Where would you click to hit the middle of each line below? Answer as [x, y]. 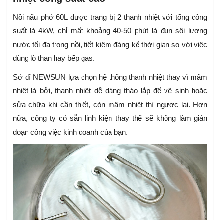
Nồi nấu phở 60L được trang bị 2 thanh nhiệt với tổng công [110, 17]
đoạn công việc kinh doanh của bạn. [70, 132]
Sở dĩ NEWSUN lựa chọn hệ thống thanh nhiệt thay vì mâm [110, 77]
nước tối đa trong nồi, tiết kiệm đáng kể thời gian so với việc [110, 44]
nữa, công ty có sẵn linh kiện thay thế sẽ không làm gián [110, 118]
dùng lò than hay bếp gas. [54, 58]
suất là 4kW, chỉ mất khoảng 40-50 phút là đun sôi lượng [110, 30]
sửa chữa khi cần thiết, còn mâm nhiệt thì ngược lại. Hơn [110, 104]
